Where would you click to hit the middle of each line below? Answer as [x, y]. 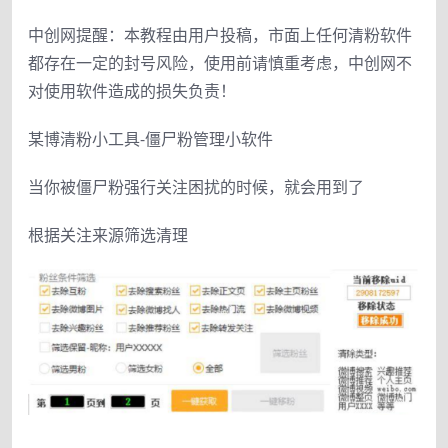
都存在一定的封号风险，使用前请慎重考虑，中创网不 [220, 62]
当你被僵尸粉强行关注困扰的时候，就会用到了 [196, 186]
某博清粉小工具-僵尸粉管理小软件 [150, 138]
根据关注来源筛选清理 [108, 234]
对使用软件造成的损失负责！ [132, 90]
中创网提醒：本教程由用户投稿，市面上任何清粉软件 [220, 34]
